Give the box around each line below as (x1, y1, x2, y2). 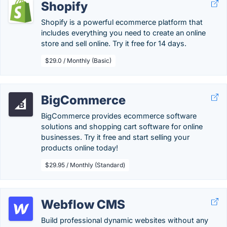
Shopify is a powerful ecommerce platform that (41, 18, 203, 26)
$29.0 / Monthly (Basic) (45, 57, 111, 64)
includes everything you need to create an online (41, 28, 206, 37)
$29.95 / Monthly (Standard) (45, 161, 125, 169)
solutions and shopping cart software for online (41, 122, 203, 131)
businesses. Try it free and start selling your (41, 133, 190, 141)
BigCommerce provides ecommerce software (41, 111, 197, 120)
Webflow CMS (41, 197, 125, 212)
